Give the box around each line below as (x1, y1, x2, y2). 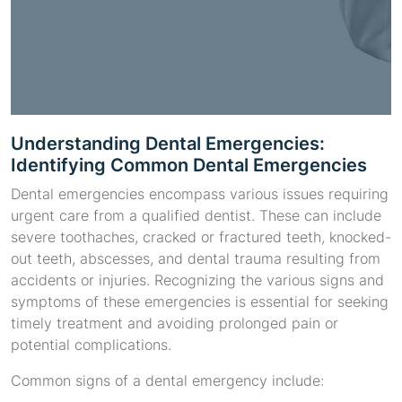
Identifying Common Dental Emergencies (11, 154, 367, 177)
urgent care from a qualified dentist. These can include (11, 206, 381, 225)
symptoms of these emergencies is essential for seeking (11, 293, 389, 311)
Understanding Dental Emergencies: (11, 133, 325, 155)
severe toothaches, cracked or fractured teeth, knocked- (11, 228, 391, 247)
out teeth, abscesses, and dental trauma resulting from (11, 249, 380, 268)
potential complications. (11, 336, 171, 354)
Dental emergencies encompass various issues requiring (11, 185, 389, 204)
